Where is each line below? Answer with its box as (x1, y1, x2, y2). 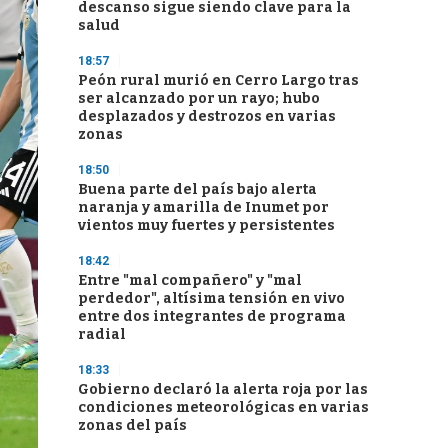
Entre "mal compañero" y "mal (78, 272, 302, 289)
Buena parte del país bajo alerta (78, 181, 317, 198)
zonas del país (78, 417, 187, 434)
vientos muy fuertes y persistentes (78, 217, 335, 234)
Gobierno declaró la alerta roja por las (78, 381, 368, 398)
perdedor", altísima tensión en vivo (78, 290, 345, 307)
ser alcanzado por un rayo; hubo (78, 90, 320, 107)
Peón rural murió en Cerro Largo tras (78, 72, 359, 89)
